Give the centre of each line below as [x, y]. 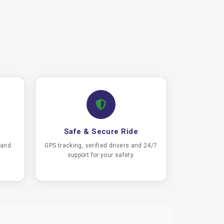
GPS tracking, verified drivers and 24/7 [101, 145]
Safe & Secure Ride [101, 131]
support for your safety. [101, 155]
